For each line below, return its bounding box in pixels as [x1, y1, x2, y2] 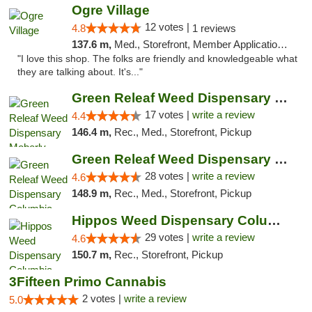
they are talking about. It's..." [17, 67, 143, 77]
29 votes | [144, 231, 192, 243]
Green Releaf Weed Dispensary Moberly [274, 91, 288, 105]
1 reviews [192, 22, 236, 34]
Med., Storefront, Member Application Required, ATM [114, 38, 277, 50]
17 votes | [144, 109, 192, 120]
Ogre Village [71, 3, 150, 17]
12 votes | [144, 21, 192, 33]
